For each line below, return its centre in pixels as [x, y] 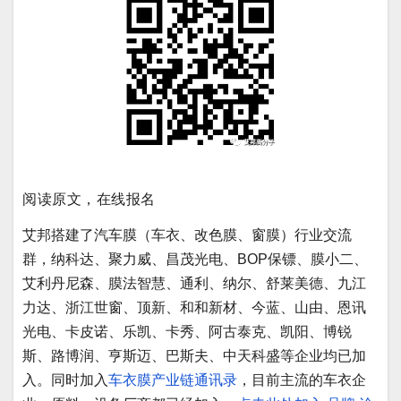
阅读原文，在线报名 [89, 198]
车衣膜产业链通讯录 [173, 380]
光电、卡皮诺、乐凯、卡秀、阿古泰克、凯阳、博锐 [187, 331]
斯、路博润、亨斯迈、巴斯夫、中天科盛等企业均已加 [194, 355]
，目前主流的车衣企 [302, 380]
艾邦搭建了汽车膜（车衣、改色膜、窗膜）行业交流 [187, 235]
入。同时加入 [65, 380]
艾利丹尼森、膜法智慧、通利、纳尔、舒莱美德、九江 [194, 283]
